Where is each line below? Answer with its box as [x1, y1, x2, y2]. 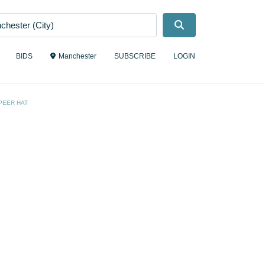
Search [183, 20, 214, 30]
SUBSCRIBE [114, 52, 156, 61]
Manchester [59, 52, 96, 61]
